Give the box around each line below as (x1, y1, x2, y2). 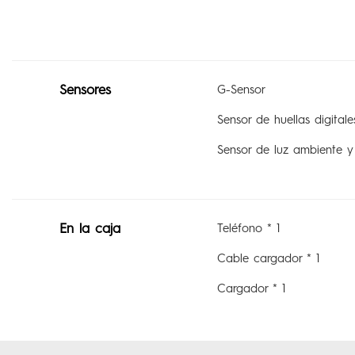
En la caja (59, 219, 120, 236)
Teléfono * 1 (216, 220, 280, 235)
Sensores (59, 81, 111, 97)
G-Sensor (216, 82, 265, 97)
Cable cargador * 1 (216, 250, 319, 265)
